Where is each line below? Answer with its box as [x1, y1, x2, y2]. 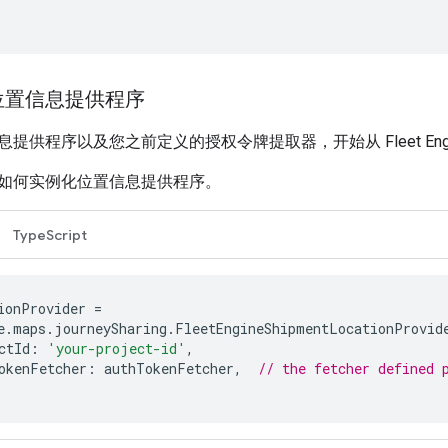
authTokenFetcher [104, 358, 234, 378]
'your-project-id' [47, 338, 186, 358]
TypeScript [13, 225, 87, 244]
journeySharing [54, 318, 167, 338]
